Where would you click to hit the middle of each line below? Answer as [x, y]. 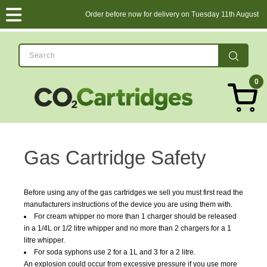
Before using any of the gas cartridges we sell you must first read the [133, 193]
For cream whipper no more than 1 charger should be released [135, 216]
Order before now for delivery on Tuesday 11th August [172, 14]
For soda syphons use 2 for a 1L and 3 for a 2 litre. [115, 252]
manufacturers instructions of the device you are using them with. [128, 204]
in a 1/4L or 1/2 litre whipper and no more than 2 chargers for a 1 [128, 228]
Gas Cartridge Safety [115, 158]
